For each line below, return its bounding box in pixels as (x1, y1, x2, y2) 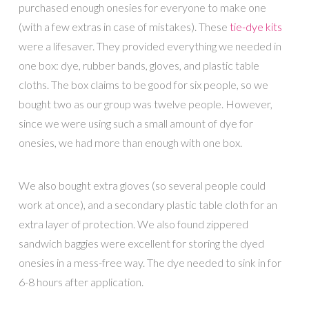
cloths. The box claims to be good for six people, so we (18, 77, 268, 91)
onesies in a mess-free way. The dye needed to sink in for (18, 256, 281, 270)
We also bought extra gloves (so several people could (18, 179, 266, 192)
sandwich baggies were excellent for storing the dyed (18, 237, 264, 250)
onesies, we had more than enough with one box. (18, 135, 242, 149)
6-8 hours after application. (18, 275, 143, 289)
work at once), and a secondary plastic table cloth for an (18, 198, 277, 212)
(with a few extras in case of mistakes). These (18, 19, 230, 33)
